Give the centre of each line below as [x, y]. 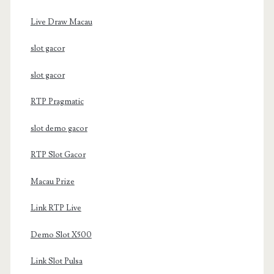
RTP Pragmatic [57, 102]
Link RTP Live [56, 208]
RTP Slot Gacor [58, 155]
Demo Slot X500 [61, 235]
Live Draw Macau [61, 22]
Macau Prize [52, 181]
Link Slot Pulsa [56, 261]
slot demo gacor [59, 128]
